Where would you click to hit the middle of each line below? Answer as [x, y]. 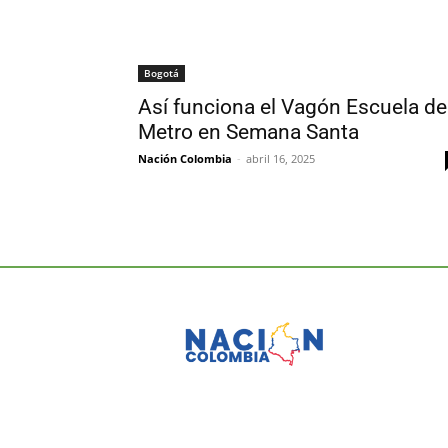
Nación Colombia [185, 158]
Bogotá [161, 72]
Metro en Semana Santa [248, 131]
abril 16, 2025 [280, 158]
